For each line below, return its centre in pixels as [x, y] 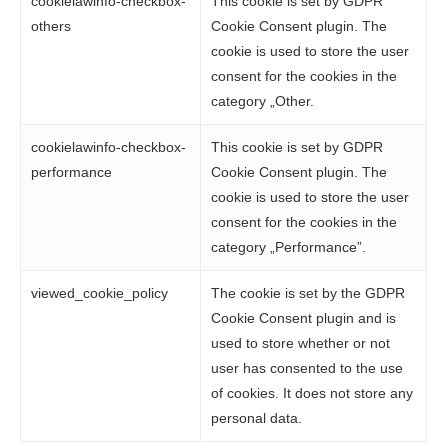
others [51, 26]
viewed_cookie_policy [100, 293]
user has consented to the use [307, 368]
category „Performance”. [289, 247]
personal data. [257, 418]
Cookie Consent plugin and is [304, 318]
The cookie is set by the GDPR [308, 293]
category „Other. [263, 101]
